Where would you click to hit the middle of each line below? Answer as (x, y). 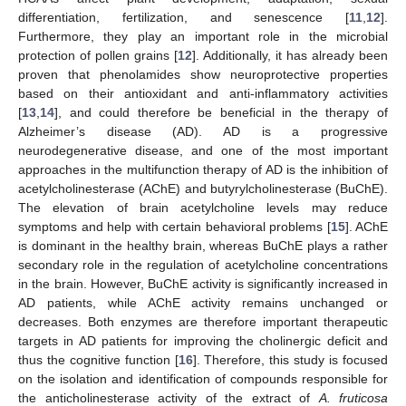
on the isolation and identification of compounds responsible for (203, 378)
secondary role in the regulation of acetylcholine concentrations (203, 264)
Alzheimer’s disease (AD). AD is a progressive (203, 131)
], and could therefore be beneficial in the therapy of (221, 112)
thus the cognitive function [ (98, 359)
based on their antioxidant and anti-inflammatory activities (203, 93)
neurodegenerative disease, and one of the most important (203, 150)
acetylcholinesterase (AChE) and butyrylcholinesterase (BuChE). (203, 188)
